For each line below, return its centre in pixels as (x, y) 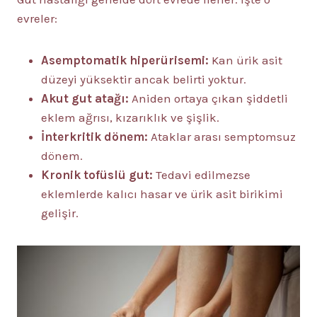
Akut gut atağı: (86, 98)
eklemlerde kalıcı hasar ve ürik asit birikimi (162, 194)
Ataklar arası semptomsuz (222, 137)
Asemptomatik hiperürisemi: (126, 60)
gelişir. (60, 213)
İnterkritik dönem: (94, 137)
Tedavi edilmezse (202, 175)
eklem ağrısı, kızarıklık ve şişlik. (130, 117)
